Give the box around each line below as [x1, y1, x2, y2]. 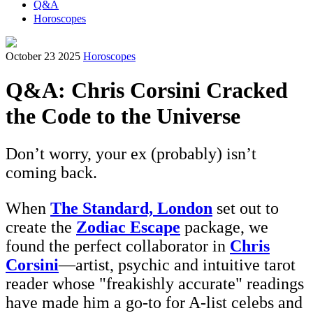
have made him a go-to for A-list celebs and [6, 293, 303, 312]
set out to [212, 198, 279, 217]
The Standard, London [50, 198, 212, 217]
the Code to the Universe [6, 103, 240, 129]
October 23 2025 [6, 50, 80, 62]
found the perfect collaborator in [6, 236, 230, 255]
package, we [180, 217, 268, 236]
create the [6, 217, 76, 236]
